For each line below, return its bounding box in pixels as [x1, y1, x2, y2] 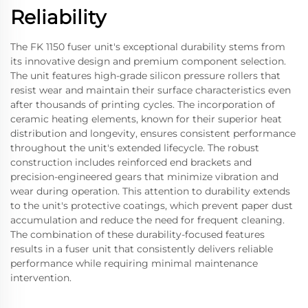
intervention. [10, 272, 71, 284]
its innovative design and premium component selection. [10, 55, 286, 67]
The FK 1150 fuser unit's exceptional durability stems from [10, 41, 285, 53]
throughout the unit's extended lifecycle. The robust [10, 142, 259, 154]
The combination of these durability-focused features [10, 228, 265, 241]
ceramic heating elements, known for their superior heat [10, 113, 282, 125]
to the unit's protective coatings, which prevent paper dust [10, 199, 293, 212]
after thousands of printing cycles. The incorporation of [10, 98, 275, 111]
